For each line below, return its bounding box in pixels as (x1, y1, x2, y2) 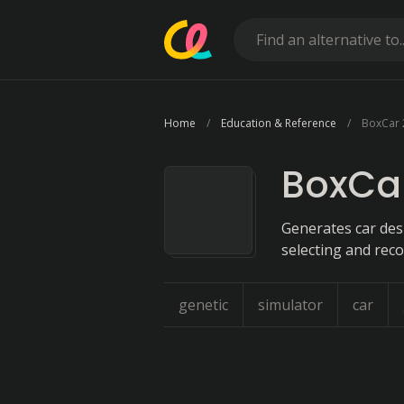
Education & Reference (221, 115, 336, 131)
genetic (179, 295, 228, 315)
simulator (258, 295, 323, 315)
